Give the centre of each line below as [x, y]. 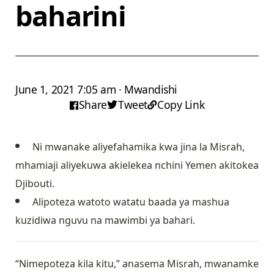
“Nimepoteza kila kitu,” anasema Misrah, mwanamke [137, 264]
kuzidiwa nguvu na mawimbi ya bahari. [105, 220]
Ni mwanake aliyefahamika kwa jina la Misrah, [139, 147]
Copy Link [181, 105]
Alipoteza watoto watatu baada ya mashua [131, 202]
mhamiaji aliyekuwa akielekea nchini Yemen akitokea [137, 165]
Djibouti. [35, 184]
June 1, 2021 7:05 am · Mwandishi [96, 90]
